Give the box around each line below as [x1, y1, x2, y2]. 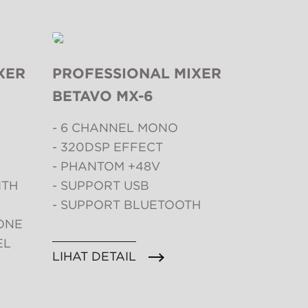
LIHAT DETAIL [52, 249, 136, 264]
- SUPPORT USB [52, 178, 149, 193]
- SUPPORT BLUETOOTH [52, 197, 201, 212]
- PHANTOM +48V [52, 159, 160, 174]
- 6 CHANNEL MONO [52, 120, 178, 135]
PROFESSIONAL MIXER [52, 65, 221, 82]
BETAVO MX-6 [52, 87, 153, 105]
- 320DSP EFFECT [52, 140, 163, 155]
